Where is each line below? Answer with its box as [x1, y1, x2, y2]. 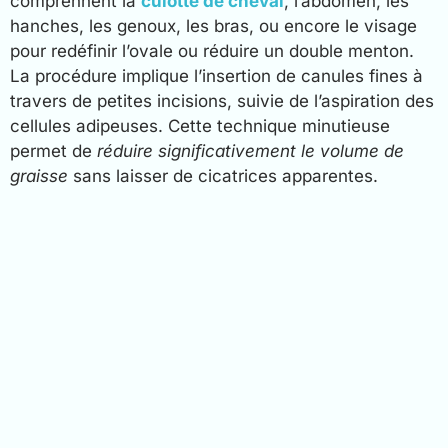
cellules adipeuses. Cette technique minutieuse [10, 115, 390, 136]
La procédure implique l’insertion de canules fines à [10, 65, 423, 86]
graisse [10, 165, 68, 186]
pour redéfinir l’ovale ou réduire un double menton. [10, 40, 414, 61]
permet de [10, 140, 97, 161]
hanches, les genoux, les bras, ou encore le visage [10, 15, 417, 36]
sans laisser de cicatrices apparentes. [68, 165, 378, 186]
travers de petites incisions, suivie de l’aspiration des [10, 90, 434, 111]
